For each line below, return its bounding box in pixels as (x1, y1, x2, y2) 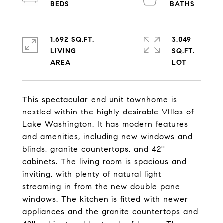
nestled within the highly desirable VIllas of (22, 107, 194, 116)
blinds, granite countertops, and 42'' (22, 144, 165, 154)
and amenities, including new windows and (22, 132, 193, 141)
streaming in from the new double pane (22, 182, 180, 191)
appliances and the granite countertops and (22, 207, 198, 216)
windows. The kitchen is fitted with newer (22, 194, 188, 204)
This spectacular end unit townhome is (22, 95, 177, 104)
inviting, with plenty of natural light (22, 169, 161, 179)
